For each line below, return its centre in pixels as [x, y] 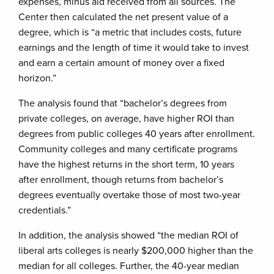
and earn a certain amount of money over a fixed [121, 63]
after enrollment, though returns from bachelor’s [121, 180]
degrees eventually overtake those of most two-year [129, 195]
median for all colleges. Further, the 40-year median [129, 266]
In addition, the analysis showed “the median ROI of [128, 235]
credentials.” [45, 210]
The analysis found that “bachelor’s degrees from [123, 103]
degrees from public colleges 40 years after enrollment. [137, 134]
